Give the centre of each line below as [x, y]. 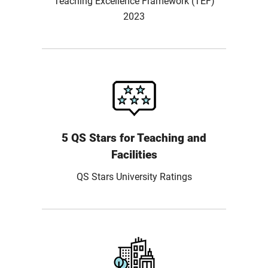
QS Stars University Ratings [134, 177]
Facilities [134, 155]
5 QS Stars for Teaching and [134, 138]
